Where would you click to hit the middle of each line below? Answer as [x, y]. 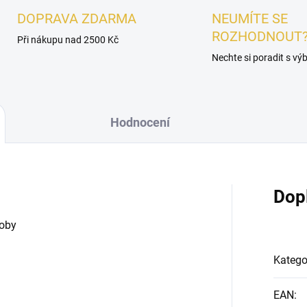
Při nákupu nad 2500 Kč [67, 40]
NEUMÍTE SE [250, 19]
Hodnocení [140, 123]
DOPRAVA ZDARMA [76, 19]
